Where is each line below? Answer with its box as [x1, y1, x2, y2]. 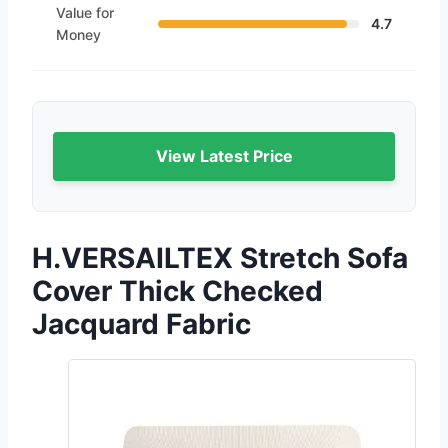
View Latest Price [155, 145, 293, 166]
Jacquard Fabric [32, 306, 251, 341]
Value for [56, 3, 114, 21]
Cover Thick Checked [32, 273, 323, 308]
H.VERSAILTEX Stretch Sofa [32, 240, 408, 275]
